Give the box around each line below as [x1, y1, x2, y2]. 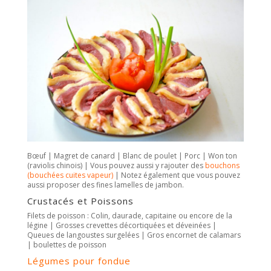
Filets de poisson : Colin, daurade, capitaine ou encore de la [27, 211, 232, 221]
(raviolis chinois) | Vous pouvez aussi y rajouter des [27, 160, 205, 171]
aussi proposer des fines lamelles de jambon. [27, 180, 184, 191]
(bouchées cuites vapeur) [27, 170, 113, 181]
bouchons [204, 160, 240, 171]
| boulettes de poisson [27, 240, 106, 250]
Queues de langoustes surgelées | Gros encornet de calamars [27, 230, 241, 241]
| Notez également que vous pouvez [113, 170, 240, 181]
